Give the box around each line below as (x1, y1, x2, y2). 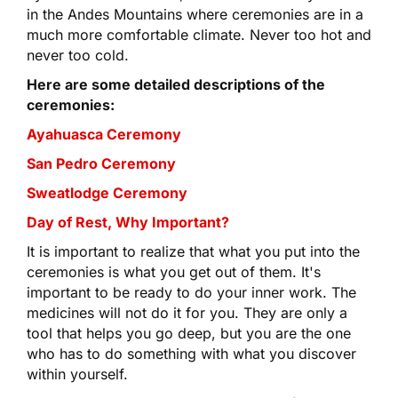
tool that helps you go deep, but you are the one (27, 323, 351, 342)
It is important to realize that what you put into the (27, 242, 361, 260)
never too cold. (27, 45, 129, 64)
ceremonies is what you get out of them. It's (27, 262, 321, 281)
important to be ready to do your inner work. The (27, 283, 356, 301)
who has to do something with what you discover (27, 344, 356, 362)
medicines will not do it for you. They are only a (27, 303, 347, 322)
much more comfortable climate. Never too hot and (27, 25, 371, 44)
